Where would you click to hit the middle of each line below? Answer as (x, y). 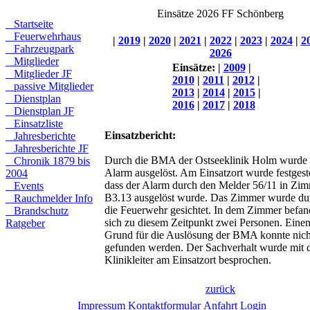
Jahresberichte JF (47, 148)
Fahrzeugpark (40, 49)
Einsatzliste (34, 124)
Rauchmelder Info (49, 198)
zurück (220, 289)
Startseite (29, 24)
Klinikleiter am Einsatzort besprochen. (188, 260)
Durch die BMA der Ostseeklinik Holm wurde (206, 160)
